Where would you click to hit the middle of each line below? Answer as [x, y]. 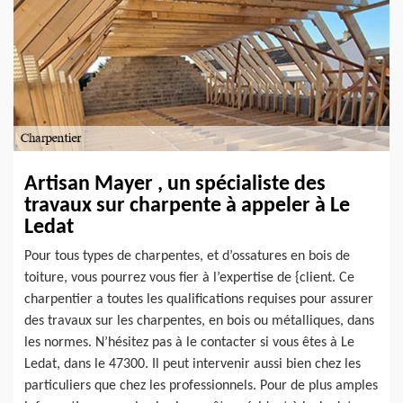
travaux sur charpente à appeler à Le [187, 206]
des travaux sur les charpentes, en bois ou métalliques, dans [199, 321]
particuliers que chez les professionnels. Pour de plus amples [201, 385]
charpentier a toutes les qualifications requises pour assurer [199, 299]
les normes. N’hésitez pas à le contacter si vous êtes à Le [189, 342]
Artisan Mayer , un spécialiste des [175, 184]
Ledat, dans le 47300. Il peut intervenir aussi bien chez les [193, 364]
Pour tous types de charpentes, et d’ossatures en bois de [187, 256]
